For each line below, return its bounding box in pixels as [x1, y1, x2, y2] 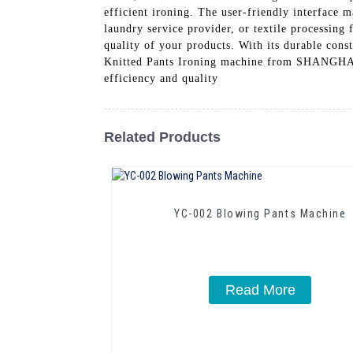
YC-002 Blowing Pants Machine [174, 206, 347, 220]
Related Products [104, 128, 221, 145]
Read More [225, 281, 295, 298]
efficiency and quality [104, 72, 218, 84]
